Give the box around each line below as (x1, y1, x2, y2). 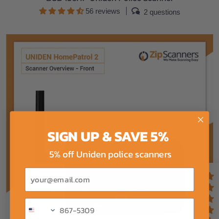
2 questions (143, 7, 180, 16)
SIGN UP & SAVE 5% (47, 126, 172, 147)
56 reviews (85, 7, 120, 16)
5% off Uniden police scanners (47, 147, 172, 161)
